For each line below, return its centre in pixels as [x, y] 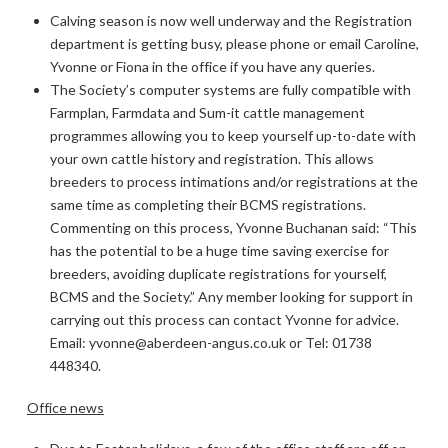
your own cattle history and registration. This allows [212, 159]
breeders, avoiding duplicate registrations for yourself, [219, 274]
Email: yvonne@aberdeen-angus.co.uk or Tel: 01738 [211, 343]
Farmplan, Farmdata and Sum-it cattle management [208, 113]
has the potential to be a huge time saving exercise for [220, 251]
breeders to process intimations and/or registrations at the [234, 182]
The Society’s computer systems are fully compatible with [231, 90]
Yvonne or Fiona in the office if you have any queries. [213, 67]
